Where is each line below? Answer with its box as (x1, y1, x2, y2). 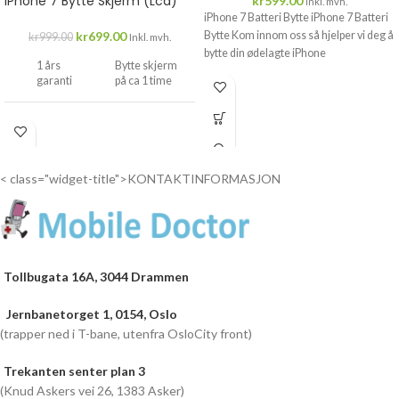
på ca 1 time (115, 74, 172, 87)
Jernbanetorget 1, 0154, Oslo (4, 306, 177, 322)
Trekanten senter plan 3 (4, 363, 145, 379)
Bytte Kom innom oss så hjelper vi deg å (204, 28, 394, 42)
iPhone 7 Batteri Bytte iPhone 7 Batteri (204, 11, 388, 24)
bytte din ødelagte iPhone (204, 46, 326, 60)
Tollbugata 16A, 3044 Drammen (4, 269, 189, 284)
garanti (37, 74, 72, 87)
